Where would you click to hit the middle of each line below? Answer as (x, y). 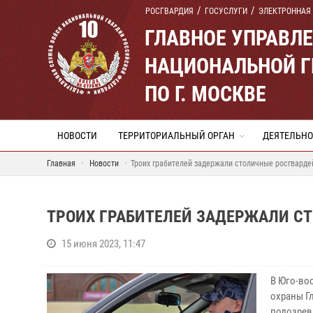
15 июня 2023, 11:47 (103, 244)
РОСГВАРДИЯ (169, 11)
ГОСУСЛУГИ (226, 11)
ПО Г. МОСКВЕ (205, 94)
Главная (61, 163)
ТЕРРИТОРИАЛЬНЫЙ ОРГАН (176, 136)
